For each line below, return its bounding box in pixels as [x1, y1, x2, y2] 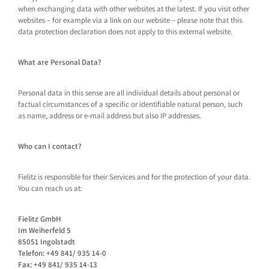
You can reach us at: [18, 183, 83, 193]
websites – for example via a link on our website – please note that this [18, 15, 243, 25]
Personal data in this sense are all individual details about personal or [18, 88, 240, 98]
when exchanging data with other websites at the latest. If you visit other [18, 4, 250, 14]
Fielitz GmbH [18, 214, 62, 224]
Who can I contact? [18, 141, 82, 151]
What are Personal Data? [18, 57, 102, 67]
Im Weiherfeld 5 [18, 225, 71, 235]
